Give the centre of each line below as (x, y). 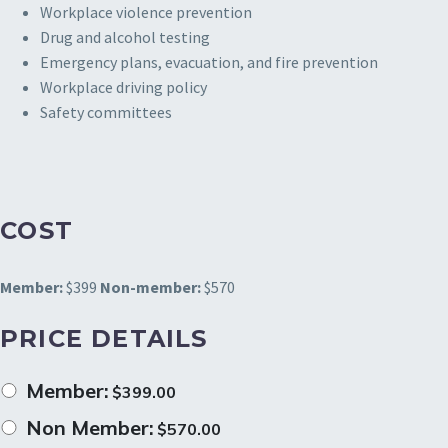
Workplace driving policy (123, 86)
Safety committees (106, 111)
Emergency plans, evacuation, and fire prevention (209, 61)
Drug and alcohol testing (125, 36)
